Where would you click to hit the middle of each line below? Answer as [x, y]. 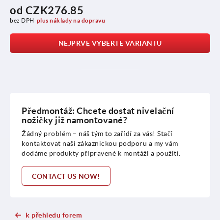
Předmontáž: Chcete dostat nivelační [98, 110]
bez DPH [22, 20]
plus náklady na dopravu [71, 20]
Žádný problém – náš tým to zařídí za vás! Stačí [97, 133]
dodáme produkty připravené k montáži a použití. [101, 153]
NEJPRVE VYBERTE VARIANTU [110, 43]
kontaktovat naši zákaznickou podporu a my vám [100, 143]
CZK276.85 [54, 10]
